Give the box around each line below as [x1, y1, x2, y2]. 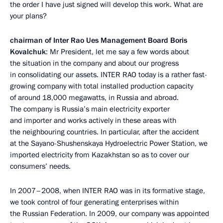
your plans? [10, 10, 47, 21]
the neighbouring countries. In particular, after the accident [10, 126, 199, 137]
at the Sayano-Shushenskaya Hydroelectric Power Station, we [10, 138, 208, 148]
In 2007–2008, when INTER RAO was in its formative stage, [10, 185, 205, 196]
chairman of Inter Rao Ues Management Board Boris [10, 35, 187, 45]
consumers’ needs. [10, 161, 71, 171]
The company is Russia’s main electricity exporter [10, 104, 170, 114]
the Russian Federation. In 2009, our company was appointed [10, 208, 209, 219]
